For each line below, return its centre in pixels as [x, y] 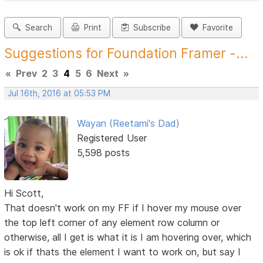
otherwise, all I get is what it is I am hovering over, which [128, 237]
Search [37, 28]
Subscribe [150, 28]
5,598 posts [103, 153]
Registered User [112, 138]
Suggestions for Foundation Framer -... [127, 53]
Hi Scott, [24, 193]
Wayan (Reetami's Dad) [128, 124]
